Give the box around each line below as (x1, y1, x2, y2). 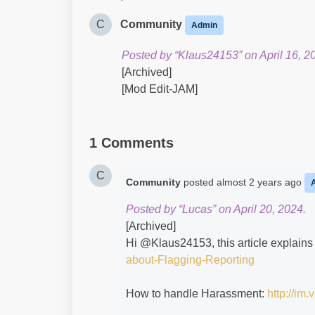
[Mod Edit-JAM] (122, 83, 198, 95)
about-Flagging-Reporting (126, 254, 255, 266)
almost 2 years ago (217, 176, 304, 188)
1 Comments (89, 135, 174, 150)
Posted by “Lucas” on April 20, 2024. (126, 203, 306, 215)
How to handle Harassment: (126, 288, 267, 300)
